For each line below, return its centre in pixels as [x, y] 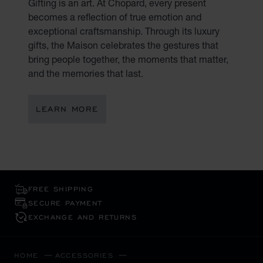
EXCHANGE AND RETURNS [82, 217]
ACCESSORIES [84, 255]
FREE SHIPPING [61, 189]
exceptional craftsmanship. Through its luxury [124, 31]
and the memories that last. [86, 73]
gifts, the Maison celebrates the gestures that [123, 45]
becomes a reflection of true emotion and [115, 16]
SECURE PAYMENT [65, 203]
